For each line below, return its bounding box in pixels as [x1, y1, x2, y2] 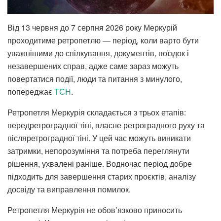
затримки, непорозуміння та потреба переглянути [7, 145, 189, 156]
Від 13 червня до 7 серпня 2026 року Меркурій [7, 21, 177, 33]
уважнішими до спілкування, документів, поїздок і [7, 47, 189, 59]
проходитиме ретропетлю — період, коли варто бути [7, 34, 199, 46]
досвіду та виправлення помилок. [7, 183, 131, 195]
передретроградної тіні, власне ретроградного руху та [7, 119, 205, 131]
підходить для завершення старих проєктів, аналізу [7, 170, 196, 182]
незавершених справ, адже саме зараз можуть [7, 60, 179, 72]
